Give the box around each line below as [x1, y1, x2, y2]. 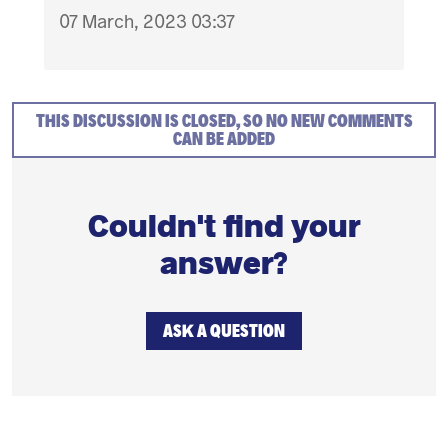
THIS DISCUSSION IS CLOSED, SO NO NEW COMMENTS [35, 109, 413, 134]
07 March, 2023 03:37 [59, 9, 236, 35]
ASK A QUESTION [163, 319, 285, 344]
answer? [160, 242, 288, 285]
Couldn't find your [87, 205, 361, 248]
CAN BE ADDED [173, 127, 275, 152]
